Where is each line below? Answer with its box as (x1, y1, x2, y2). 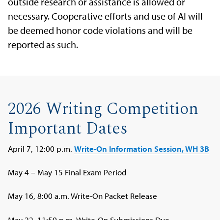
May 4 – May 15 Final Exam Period (8, 166, 127, 177)
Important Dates (8, 116, 128, 142)
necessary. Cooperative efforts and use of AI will (8, 9, 203, 22)
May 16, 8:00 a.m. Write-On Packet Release (8, 191, 158, 201)
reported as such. (8, 38, 79, 51)
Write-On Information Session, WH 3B (74, 143, 210, 154)
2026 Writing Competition (8, 96, 199, 122)
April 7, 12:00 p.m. (8, 143, 75, 154)
